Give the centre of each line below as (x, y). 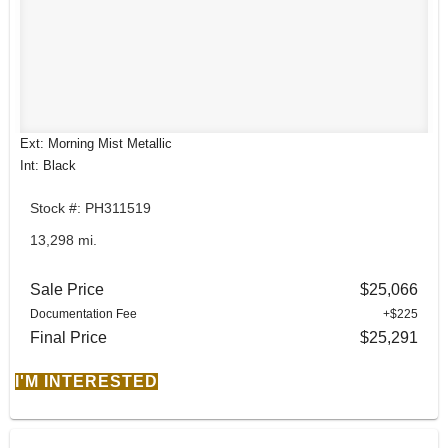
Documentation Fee (83, 313)
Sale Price (67, 289)
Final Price (68, 337)
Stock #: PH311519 (90, 208)
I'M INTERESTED (86, 381)
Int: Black (48, 166)
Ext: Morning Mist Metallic (96, 144)
